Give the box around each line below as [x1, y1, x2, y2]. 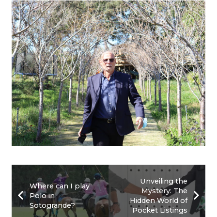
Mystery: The [141, 186, 188, 195]
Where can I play [29, 181, 90, 190]
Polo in [29, 191, 55, 200]
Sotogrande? [29, 201, 75, 210]
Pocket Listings [132, 205, 188, 215]
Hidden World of [130, 196, 188, 205]
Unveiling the [140, 176, 188, 186]
